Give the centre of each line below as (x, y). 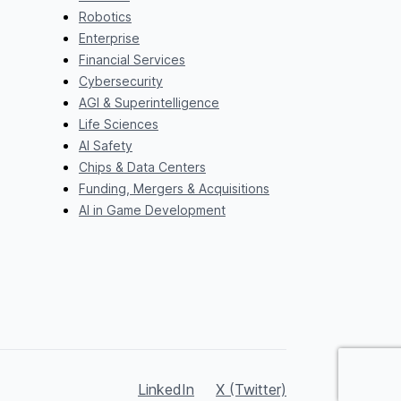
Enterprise (109, 38)
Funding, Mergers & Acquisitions (174, 188)
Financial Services (132, 59)
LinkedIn (166, 389)
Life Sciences (118, 124)
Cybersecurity (120, 81)
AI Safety (105, 145)
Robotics (105, 16)
